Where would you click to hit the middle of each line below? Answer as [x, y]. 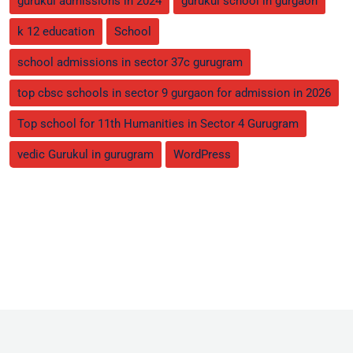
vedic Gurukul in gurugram [85, 155]
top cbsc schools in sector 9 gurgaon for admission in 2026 [174, 93]
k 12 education [56, 32]
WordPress [202, 155]
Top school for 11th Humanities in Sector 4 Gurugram [158, 124]
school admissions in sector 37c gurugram [130, 63]
